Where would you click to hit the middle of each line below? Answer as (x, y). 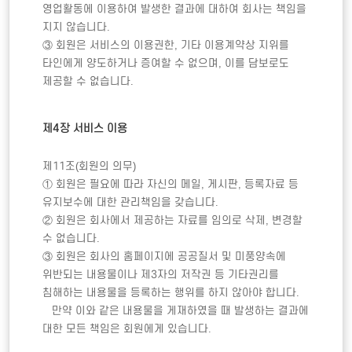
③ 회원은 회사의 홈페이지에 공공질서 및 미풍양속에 (165, 256)
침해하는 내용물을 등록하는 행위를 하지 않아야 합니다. (173, 292)
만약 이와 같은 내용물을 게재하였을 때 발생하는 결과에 (48, 310)
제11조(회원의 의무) (90, 166)
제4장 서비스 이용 (88, 128)
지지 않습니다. (77, 27)
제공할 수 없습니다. (92, 82)
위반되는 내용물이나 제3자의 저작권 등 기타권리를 (161, 274)
